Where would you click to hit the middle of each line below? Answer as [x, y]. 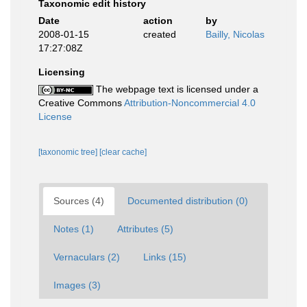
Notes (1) [74, 229]
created [159, 34]
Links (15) [165, 257]
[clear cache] [123, 152]
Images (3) [77, 285]
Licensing [62, 72]
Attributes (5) [145, 229]
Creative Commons [81, 103]
